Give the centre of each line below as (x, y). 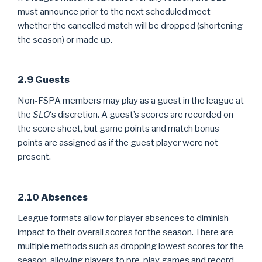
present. (34, 157)
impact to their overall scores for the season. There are (125, 232)
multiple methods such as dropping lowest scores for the (130, 246)
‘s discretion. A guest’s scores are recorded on (142, 115)
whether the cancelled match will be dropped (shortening (130, 25)
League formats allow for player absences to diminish (123, 218)
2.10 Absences (53, 197)
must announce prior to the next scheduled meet (114, 11)
